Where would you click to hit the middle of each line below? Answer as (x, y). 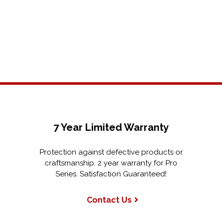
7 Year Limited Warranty (111, 127)
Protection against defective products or (111, 152)
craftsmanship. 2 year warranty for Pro (111, 163)
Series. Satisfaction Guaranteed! (111, 174)
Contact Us (109, 200)
